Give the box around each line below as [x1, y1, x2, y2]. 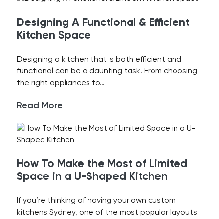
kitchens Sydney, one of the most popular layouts [16, 209, 197, 217]
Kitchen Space [16, 30, 91, 41]
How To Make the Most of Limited [16, 159, 187, 170]
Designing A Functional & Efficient [16, 18, 190, 28]
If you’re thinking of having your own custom [16, 197, 175, 205]
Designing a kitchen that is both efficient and [16, 56, 181, 64]
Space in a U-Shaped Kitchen [16, 172, 168, 182]
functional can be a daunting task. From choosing [16, 67, 197, 75]
